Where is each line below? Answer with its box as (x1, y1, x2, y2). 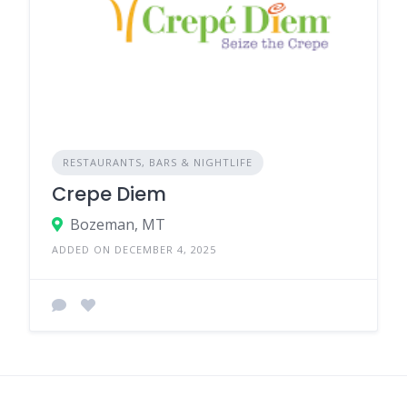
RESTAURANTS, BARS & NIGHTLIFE (63, 155, 253, 170)
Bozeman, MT (70, 214, 165, 235)
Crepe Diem (52, 181, 166, 208)
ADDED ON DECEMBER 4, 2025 (52, 243, 216, 257)
